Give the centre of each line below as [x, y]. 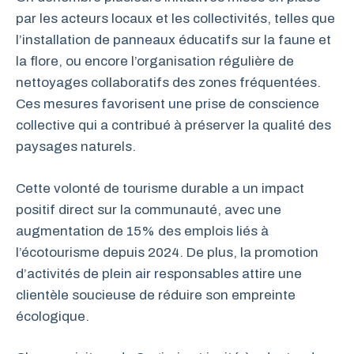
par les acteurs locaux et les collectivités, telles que [175, 19]
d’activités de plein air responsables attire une [159, 273]
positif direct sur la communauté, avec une [149, 209]
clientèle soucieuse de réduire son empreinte [156, 295]
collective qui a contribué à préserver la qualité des [173, 125]
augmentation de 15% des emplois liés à [142, 231]
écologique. [53, 316]
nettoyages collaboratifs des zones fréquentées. [168, 83]
